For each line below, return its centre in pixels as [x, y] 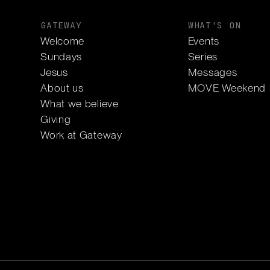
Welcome [63, 40]
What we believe [80, 104]
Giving [56, 119]
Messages [212, 72]
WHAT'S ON [214, 25]
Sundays [61, 56]
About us [62, 88]
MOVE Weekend [227, 88]
